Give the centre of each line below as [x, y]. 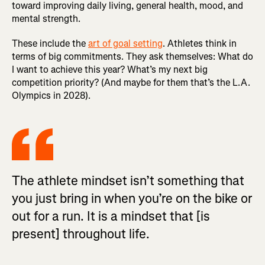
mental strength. [46, 19]
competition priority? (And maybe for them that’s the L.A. [131, 83]
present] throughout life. [81, 234]
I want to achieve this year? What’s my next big [110, 70]
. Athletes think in [200, 44]
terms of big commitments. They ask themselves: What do [132, 57]
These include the [50, 44]
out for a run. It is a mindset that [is [111, 216]
